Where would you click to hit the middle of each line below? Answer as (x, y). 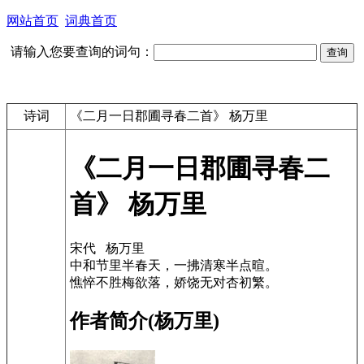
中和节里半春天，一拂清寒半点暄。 (174, 265)
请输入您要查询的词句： (82, 52)
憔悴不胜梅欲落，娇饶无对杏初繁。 (174, 282)
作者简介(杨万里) (145, 321)
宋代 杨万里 (107, 248)
